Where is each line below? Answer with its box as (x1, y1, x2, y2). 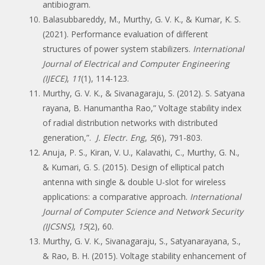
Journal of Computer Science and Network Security (43, 205, 243, 217)
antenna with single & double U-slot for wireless (43, 176, 226, 188)
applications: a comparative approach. (43, 190, 190, 202)
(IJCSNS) (43, 220, 73, 232)
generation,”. (43, 131, 93, 143)
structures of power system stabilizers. (43, 43, 193, 54)
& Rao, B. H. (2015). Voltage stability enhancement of (43, 250, 246, 261)
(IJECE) (43, 72, 67, 84)
